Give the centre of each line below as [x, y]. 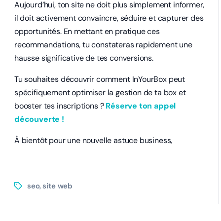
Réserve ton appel [141, 106]
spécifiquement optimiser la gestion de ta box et [100, 92]
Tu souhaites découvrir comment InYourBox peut [100, 79]
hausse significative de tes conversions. [84, 58]
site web [58, 186]
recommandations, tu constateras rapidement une [103, 44]
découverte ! [39, 119]
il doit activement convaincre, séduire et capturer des [109, 18]
